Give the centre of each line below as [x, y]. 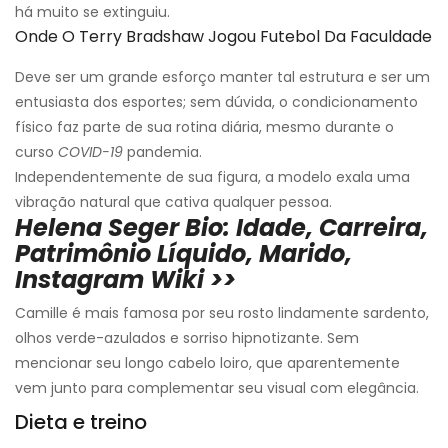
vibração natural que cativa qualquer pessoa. [173, 202]
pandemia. [162, 152]
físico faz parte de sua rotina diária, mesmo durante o [204, 127]
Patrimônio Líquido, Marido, [183, 254]
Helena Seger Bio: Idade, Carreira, [221, 228]
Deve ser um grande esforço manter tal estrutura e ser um [222, 77]
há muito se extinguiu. [92, 12]
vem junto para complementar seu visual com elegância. [217, 388]
